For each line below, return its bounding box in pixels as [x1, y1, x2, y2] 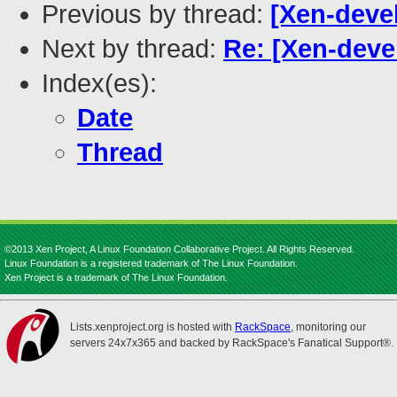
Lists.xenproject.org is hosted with [70, 321, 235, 333]
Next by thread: [42, 35, 223, 64]
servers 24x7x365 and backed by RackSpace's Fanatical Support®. [70, 337, 393, 349]
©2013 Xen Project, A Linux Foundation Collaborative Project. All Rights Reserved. [4, 244, 354, 254]
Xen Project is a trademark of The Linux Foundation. [4, 272, 228, 283]
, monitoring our [291, 321, 366, 333]
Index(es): [42, 69, 157, 98]
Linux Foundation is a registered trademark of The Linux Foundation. [4, 258, 298, 269]
